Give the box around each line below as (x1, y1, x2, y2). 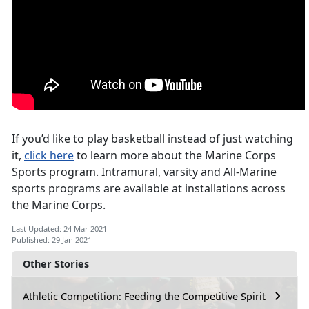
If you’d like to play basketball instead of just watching (12, 131, 293, 147)
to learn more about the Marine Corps (74, 148, 276, 163)
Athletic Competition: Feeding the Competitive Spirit (23, 289, 266, 303)
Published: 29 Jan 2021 (12, 235, 92, 246)
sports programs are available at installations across (12, 181, 286, 197)
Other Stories (23, 257, 89, 271)
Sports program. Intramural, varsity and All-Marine (12, 164, 277, 180)
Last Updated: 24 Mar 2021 (12, 223, 107, 235)
